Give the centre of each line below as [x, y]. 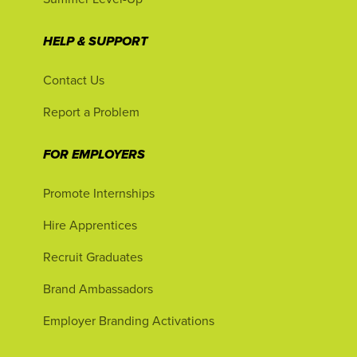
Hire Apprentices [90, 225]
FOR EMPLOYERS [94, 155]
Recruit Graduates [93, 257]
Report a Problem [91, 112]
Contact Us [74, 80]
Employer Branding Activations [129, 320]
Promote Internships [99, 193]
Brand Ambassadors [98, 288]
